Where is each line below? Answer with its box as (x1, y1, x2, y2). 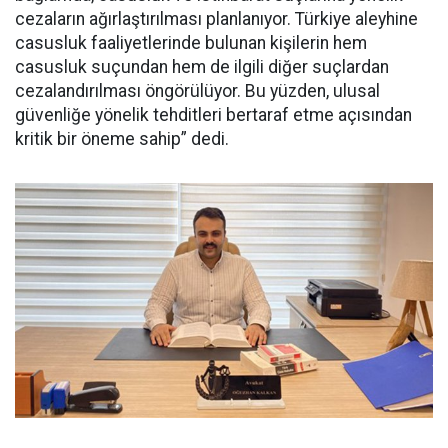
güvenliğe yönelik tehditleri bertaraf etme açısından (15, 105, 412, 125)
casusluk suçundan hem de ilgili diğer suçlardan (15, 57, 389, 77)
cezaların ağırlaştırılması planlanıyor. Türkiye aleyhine (15, 9, 418, 29)
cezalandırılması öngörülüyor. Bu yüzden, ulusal (15, 81, 380, 101)
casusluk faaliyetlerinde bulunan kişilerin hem (15, 33, 367, 53)
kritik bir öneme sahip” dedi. (15, 129, 229, 149)
